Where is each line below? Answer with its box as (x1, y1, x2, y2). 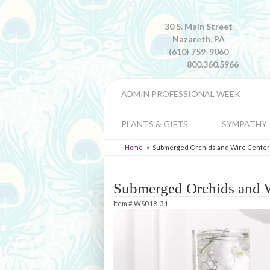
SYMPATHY (222, 119, 267, 129)
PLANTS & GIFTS (121, 119, 188, 129)
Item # (113, 199, 134, 207)
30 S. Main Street (164, 21, 233, 31)
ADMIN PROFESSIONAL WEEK (121, 89, 240, 99)
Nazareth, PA (172, 34, 225, 44)
